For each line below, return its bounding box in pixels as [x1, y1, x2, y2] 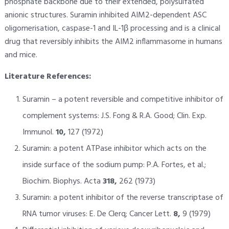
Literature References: [4, 70, 91, 83]
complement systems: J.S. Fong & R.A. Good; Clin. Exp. [22, 109, 207, 123]
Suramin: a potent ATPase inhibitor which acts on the [22, 142, 207, 155]
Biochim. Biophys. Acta [22, 174, 103, 188]
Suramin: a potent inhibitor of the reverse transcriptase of [22, 191, 223, 204]
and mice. [4, 48, 37, 62]
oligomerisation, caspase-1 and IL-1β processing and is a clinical [4, 21, 220, 35]
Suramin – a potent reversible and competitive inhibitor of [22, 93, 223, 106]
